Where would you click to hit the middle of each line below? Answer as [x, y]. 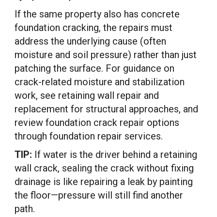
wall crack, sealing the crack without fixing [104, 168]
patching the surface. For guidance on [94, 68]
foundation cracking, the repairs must [93, 27]
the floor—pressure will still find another [99, 195]
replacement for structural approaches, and [106, 109]
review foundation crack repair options [97, 122]
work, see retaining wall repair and [87, 95]
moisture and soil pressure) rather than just [106, 54]
